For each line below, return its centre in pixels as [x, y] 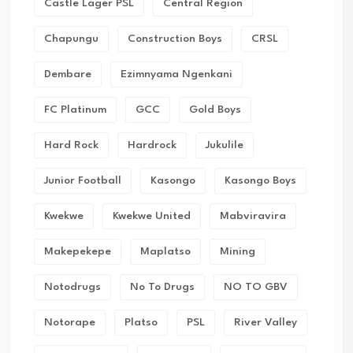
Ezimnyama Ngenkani [176, 74]
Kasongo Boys [260, 180]
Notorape [70, 322]
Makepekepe [78, 251]
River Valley [266, 322]
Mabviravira [253, 216]
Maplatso [165, 251]
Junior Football [83, 180]
